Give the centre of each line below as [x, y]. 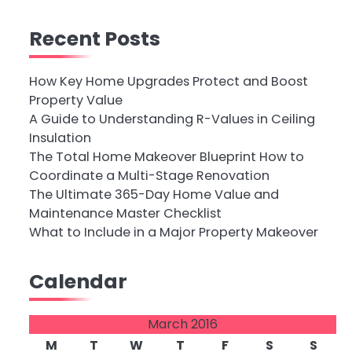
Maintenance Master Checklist [125, 213]
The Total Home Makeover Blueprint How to [166, 157]
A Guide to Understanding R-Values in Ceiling [172, 119]
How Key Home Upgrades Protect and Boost [168, 81]
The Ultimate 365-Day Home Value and [154, 194]
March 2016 [182, 324]
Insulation [60, 138]
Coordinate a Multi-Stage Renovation [149, 176]
